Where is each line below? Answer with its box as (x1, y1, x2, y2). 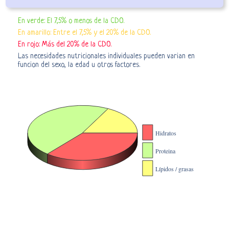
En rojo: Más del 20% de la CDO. (18, 40, 112, 49)
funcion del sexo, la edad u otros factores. (18, 60, 141, 69)
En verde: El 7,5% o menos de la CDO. (18, 16, 125, 25)
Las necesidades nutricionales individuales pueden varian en (18, 52, 195, 60)
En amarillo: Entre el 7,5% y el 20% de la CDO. (18, 28, 151, 37)
